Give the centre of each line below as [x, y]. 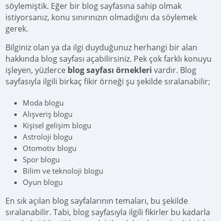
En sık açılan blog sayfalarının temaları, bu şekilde [97, 201]
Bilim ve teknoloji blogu [63, 171]
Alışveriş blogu [48, 114]
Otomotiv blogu [50, 148]
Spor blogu [41, 159]
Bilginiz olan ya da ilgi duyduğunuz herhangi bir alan [102, 47]
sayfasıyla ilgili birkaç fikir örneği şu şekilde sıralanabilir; [108, 81]
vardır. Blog [174, 70]
